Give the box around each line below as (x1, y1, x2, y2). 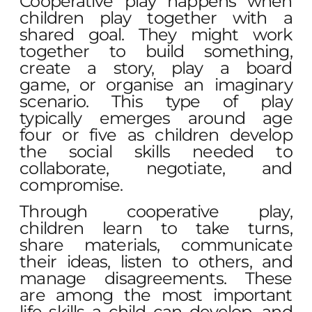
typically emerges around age (19, 107, 292, 128)
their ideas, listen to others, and (19, 251, 292, 272)
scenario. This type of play (19, 91, 292, 111)
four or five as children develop (19, 124, 292, 145)
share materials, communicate (19, 235, 292, 256)
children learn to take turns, (19, 218, 292, 239)
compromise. (19, 174, 123, 195)
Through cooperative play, (19, 201, 292, 222)
